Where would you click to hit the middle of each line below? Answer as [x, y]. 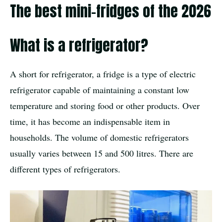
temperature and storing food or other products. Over [105, 105]
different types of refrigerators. [65, 169]
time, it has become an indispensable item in [90, 121]
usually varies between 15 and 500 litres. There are [102, 153]
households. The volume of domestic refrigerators [99, 137]
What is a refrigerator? [79, 45]
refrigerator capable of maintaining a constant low [100, 89]
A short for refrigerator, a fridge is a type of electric [103, 74]
